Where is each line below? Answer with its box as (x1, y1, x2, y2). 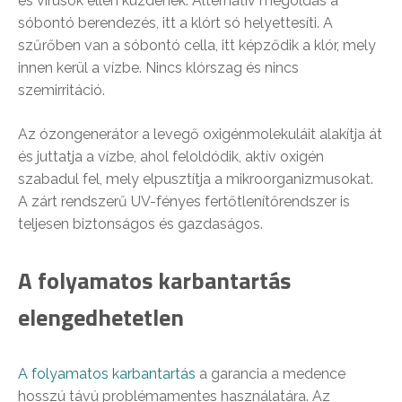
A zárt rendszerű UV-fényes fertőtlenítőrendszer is (18, 193, 350, 210)
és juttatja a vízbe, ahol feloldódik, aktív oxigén (18, 148, 324, 165)
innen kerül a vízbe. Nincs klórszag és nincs (18, 59, 299, 76)
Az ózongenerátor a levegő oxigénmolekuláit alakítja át (18, 126, 382, 143)
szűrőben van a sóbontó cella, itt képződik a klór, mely (18, 37, 376, 54)
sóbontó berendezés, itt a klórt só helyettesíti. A (18, 14, 333, 31)
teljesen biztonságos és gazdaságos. (18, 215, 263, 232)
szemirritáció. (18, 82, 105, 99)
